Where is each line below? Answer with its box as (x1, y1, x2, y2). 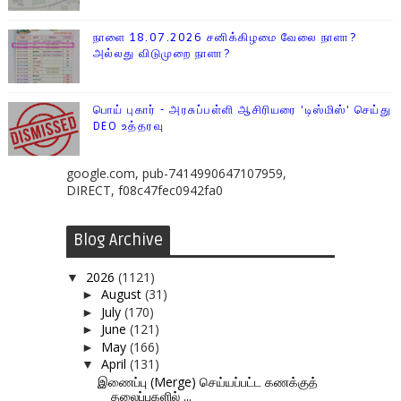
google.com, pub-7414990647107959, (65, 165, 286, 183)
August (100, 286, 145, 303)
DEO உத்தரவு (92, 119, 165, 134)
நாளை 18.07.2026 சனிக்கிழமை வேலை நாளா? (92, 30, 357, 46)
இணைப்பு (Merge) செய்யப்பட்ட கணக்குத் (97, 372, 318, 390)
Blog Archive (73, 230, 163, 251)
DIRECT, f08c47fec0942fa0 (65, 182, 223, 200)
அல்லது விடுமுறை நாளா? (92, 47, 231, 62)
